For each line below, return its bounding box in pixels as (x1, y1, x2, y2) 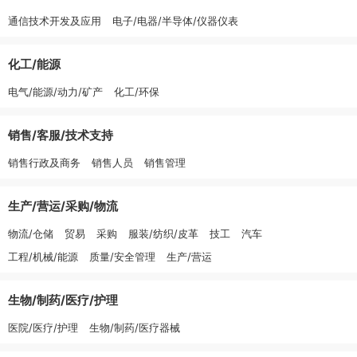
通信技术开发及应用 (8, 14, 101, 27)
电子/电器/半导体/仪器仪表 (112, 14, 238, 27)
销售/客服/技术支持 (8, 127, 113, 143)
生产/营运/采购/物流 (8, 198, 118, 214)
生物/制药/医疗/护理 (8, 292, 118, 308)
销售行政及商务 (8, 156, 80, 169)
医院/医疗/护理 (8, 321, 78, 334)
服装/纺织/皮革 (128, 227, 198, 240)
